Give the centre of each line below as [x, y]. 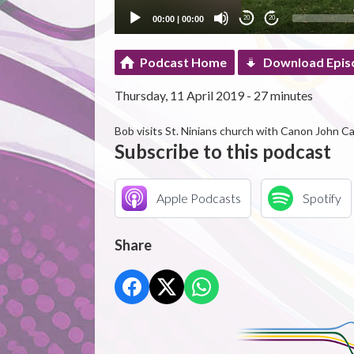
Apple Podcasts [198, 198]
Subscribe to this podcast [222, 151]
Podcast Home [183, 62]
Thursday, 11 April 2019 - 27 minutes [213, 95]
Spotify [322, 198]
